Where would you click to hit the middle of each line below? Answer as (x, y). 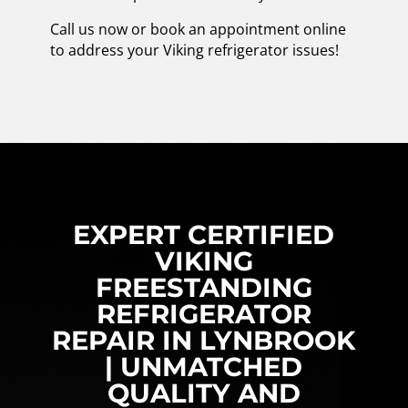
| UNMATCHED (204, 366)
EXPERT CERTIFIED (204, 234)
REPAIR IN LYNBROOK (204, 340)
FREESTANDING (204, 287)
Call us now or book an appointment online (198, 29)
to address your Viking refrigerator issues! (194, 50)
